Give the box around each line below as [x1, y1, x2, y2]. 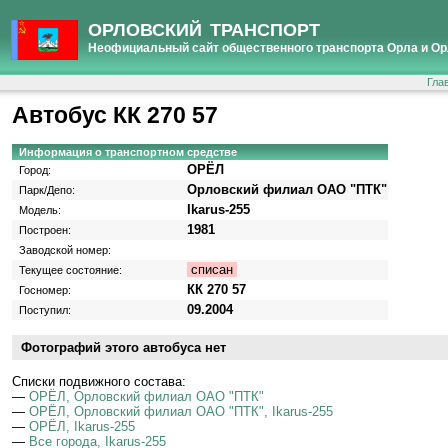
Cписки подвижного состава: [12, 373, 186, 389]
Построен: [19, 224, 71, 237]
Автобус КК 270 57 [12, 102, 218, 128]
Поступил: [19, 304, 71, 317]
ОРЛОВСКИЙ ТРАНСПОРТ [88, 20, 320, 40]
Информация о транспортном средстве [19, 146, 237, 159]
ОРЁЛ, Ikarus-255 [29, 418, 135, 434]
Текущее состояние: [19, 264, 122, 277]
